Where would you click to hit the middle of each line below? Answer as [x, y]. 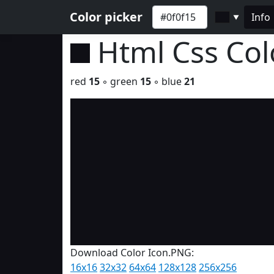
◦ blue [168, 81]
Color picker [106, 17]
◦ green [120, 81]
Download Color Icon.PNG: [132, 253]
